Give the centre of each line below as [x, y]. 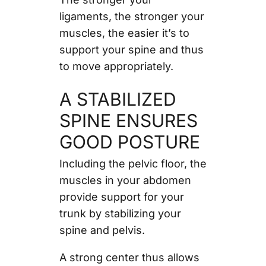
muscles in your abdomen [125, 180]
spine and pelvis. [102, 230]
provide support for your [121, 197]
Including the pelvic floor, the [133, 163]
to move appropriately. [116, 66]
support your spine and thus [131, 49]
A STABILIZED [118, 99]
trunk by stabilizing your [120, 213]
